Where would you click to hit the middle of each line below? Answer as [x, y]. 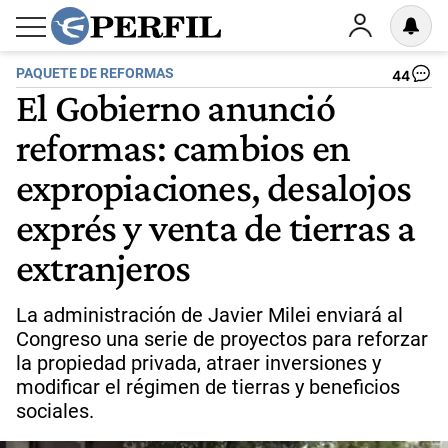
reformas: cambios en [183, 147]
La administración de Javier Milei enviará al [209, 315]
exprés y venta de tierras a [216, 227]
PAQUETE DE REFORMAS [95, 73]
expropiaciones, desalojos [214, 187]
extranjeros [103, 267]
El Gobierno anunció [175, 107]
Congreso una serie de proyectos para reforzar [222, 339]
